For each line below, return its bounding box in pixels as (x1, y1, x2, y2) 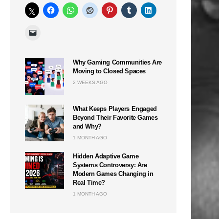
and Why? (73, 122, 102, 130)
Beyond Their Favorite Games (73, 113, 158, 121)
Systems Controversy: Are (73, 161, 147, 169)
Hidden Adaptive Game (73, 152, 139, 160)
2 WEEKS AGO (73, 79, 108, 85)
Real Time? (73, 178, 106, 186)
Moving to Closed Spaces (73, 67, 146, 75)
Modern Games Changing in (73, 170, 153, 177)
